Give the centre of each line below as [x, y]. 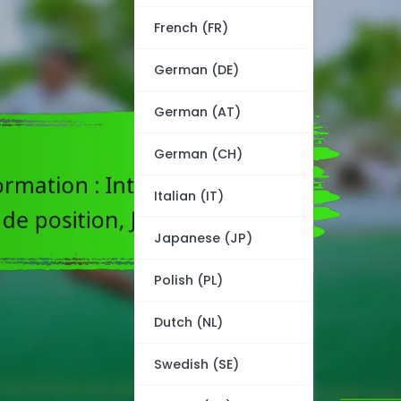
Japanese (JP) [203, 238]
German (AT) [197, 112]
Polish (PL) [188, 280]
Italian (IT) [189, 196]
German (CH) [198, 154]
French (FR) [191, 28]
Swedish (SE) [196, 364]
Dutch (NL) [188, 322]
